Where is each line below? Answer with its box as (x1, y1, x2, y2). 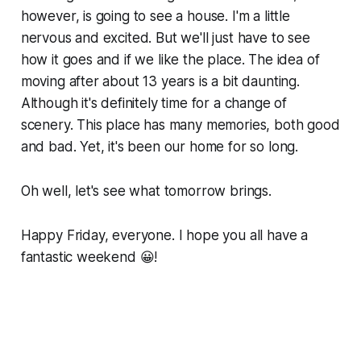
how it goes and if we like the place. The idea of (20, 51, 320, 68)
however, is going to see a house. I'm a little (20, 7, 290, 24)
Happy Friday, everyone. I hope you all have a (20, 226, 309, 243)
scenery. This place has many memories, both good (20, 116, 340, 133)
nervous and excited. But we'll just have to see (20, 29, 310, 46)
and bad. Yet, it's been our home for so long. (20, 138, 299, 155)
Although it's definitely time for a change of (20, 94, 288, 111)
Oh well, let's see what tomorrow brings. (20, 182, 272, 199)
